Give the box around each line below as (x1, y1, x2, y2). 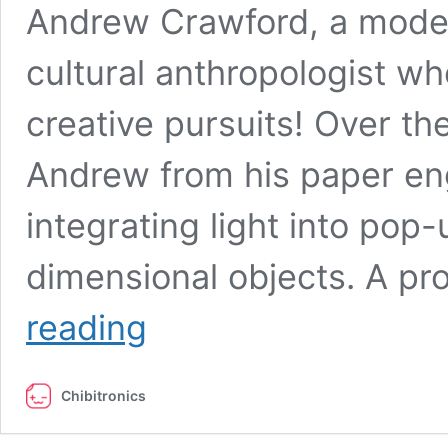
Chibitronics (61, 387, 146, 405)
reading (26, 307, 147, 349)
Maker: (146, 345, 191, 363)
